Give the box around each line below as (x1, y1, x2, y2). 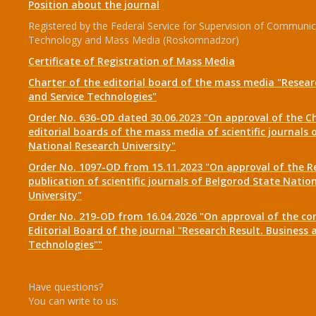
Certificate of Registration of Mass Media (28, 54, 235, 68)
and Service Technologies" (28, 90, 157, 103)
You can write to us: (28, 294, 119, 308)
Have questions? (28, 280, 103, 293)
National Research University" (28, 139, 176, 152)
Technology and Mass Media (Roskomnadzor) (28, 33, 239, 47)
